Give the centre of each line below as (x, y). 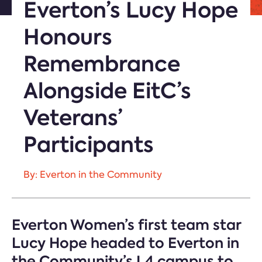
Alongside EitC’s (107, 91)
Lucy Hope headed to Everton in (125, 243)
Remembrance (102, 64)
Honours (68, 37)
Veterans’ (73, 118)
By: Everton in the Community (93, 175)
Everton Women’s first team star (126, 225)
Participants (89, 144)
